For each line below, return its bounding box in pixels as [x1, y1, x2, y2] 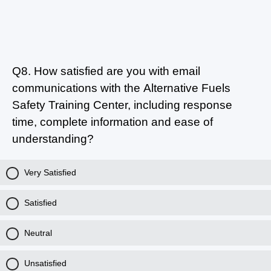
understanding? [12, 132, 94, 145]
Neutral [24, 228, 52, 238]
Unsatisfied [24, 258, 67, 268]
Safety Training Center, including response [12, 99, 232, 111]
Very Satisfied [24, 168, 76, 177]
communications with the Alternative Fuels [12, 82, 230, 94]
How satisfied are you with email [31, 65, 200, 77]
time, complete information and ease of [12, 116, 213, 128]
